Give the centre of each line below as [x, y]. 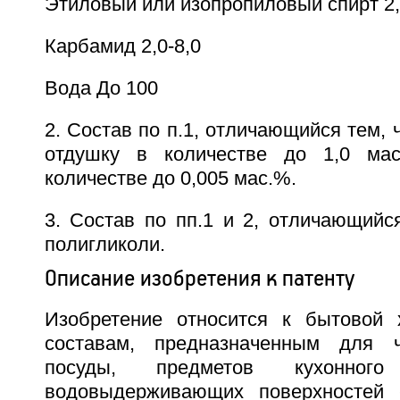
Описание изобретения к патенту [200, 277]
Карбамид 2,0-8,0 [122, 46]
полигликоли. [104, 244]
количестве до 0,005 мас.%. [170, 178]
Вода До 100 [101, 88]
